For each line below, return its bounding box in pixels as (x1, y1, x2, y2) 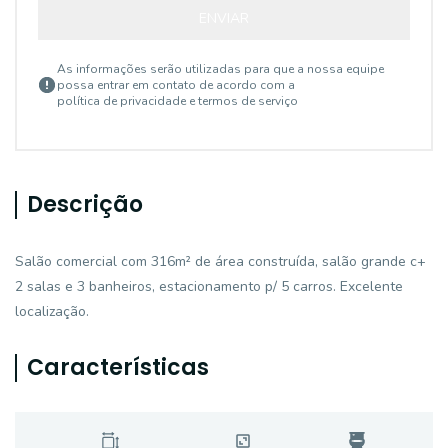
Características (27, 352, 209, 383)
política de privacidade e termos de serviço (57, 93, 298, 109)
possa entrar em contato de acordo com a (57, 77, 295, 93)
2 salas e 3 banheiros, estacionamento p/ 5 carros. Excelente (15, 277, 403, 296)
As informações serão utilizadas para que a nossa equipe (57, 61, 384, 77)
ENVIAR (199, 9, 249, 28)
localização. (15, 302, 89, 321)
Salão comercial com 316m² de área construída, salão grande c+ (15, 252, 426, 271)
